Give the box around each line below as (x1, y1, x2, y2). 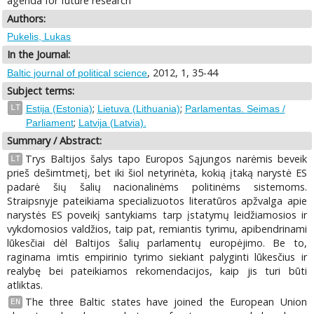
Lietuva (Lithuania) (97, 103, 180, 115)
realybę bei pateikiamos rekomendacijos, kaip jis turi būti (7, 264, 307, 278)
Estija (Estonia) (25, 103, 93, 115)
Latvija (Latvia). (78, 117, 146, 129)
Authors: (7, 11, 46, 25)
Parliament (25, 117, 74, 129)
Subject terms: (7, 83, 75, 97)
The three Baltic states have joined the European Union (25, 295, 307, 309)
